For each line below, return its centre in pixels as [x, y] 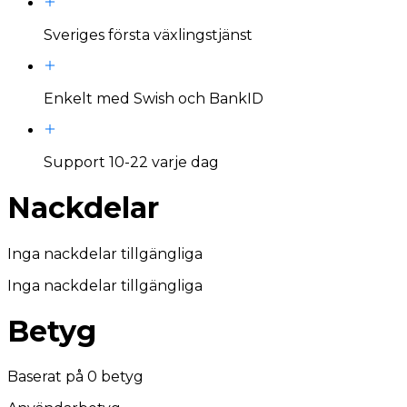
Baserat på [45, 377]
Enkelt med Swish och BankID [154, 98]
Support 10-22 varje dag [131, 162]
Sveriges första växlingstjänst [148, 35]
